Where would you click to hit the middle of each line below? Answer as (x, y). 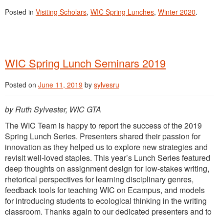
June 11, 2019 (60, 84)
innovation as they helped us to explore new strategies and (106, 147)
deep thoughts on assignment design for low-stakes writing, (107, 168)
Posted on (22, 84)
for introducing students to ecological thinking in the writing (106, 200)
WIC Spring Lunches (122, 11)
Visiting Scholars (61, 11)
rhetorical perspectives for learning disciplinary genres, (99, 179)
